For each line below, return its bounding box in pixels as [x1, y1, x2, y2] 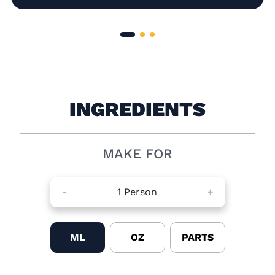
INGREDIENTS [69, 98, 206, 121]
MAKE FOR [103, 146, 172, 161]
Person [123, 186, 157, 198]
